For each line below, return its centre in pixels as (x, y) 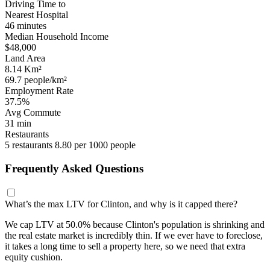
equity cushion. (34, 257)
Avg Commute (33, 113)
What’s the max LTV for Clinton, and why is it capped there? (121, 204)
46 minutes (26, 26)
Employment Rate (39, 91)
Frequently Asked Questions (74, 168)
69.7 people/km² (36, 80)
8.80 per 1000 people (95, 145)
